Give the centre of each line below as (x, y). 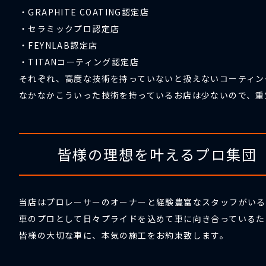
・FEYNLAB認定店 (58, 45)
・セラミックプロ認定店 (69, 28)
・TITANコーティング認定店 (79, 62)
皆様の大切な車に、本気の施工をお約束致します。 (124, 235)
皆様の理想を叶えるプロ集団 (157, 154)
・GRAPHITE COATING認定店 (84, 12)
